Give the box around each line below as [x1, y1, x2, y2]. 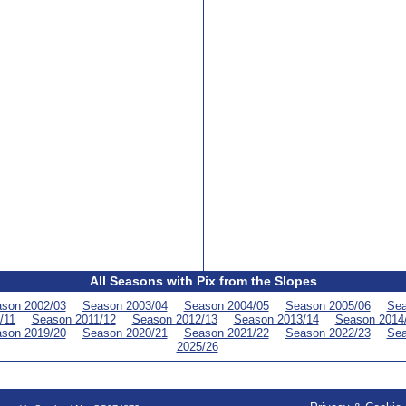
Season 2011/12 [31, 313, 116, 326]
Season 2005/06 [285, 299, 371, 313]
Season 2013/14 [233, 313, 319, 326]
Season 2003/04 [82, 299, 168, 313]
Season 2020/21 [82, 326, 168, 340]
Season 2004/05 [183, 299, 269, 313]
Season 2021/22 [183, 326, 269, 340]
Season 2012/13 [131, 313, 217, 326]
